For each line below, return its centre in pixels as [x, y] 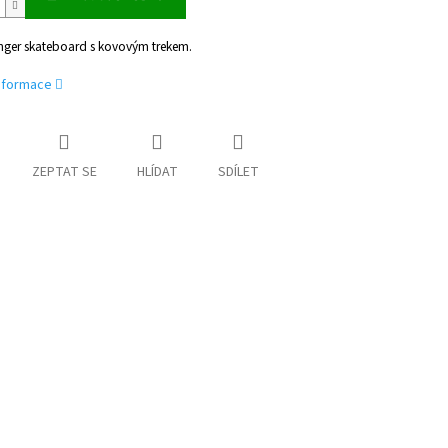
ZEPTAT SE [64, 172]
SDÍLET [238, 172]
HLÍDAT [157, 172]
